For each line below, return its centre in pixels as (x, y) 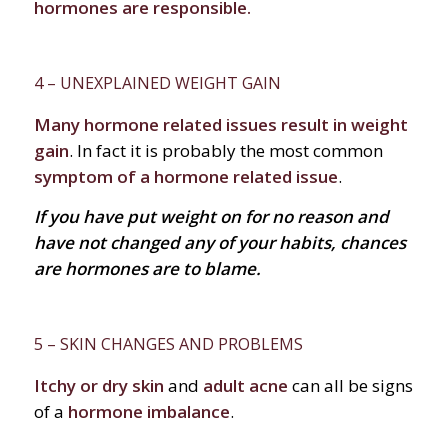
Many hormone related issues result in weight (220, 124)
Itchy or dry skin (98, 386)
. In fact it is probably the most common (225, 150)
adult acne (245, 386)
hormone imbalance (148, 412)
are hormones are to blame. (147, 269)
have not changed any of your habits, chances (219, 243)
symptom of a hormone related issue (185, 176)
